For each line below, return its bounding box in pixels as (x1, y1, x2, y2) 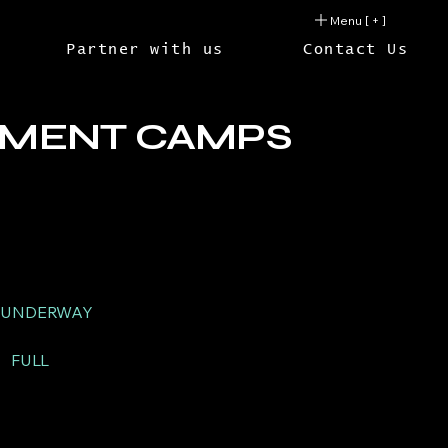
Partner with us (66, 41, 224, 57)
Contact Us (303, 41, 409, 57)
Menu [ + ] (330, 12, 386, 28)
